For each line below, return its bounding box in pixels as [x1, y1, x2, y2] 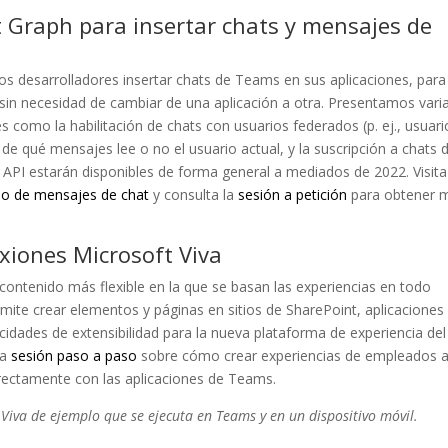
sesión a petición [238, 185, 348, 204]
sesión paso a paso [11, 346, 138, 365]
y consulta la [149, 185, 239, 204]
